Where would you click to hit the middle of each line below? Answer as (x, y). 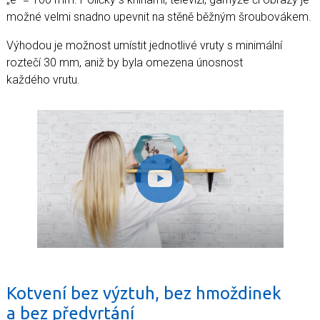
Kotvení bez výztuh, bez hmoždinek (144, 293)
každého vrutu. (43, 79)
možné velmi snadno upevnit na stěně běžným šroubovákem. (159, 16)
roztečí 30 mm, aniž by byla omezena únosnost (125, 62)
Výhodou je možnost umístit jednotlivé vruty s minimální (144, 45)
